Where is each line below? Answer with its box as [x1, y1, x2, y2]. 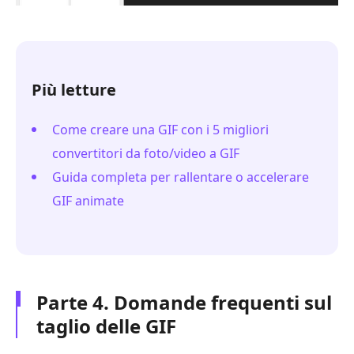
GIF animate [52, 191, 124, 209]
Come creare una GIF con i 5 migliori [52, 120, 269, 138]
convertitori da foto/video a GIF [52, 144, 239, 162]
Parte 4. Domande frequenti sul [36, 288, 332, 315]
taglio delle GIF [36, 312, 176, 339]
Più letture [32, 78, 116, 100]
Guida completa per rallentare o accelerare [52, 168, 309, 186]
